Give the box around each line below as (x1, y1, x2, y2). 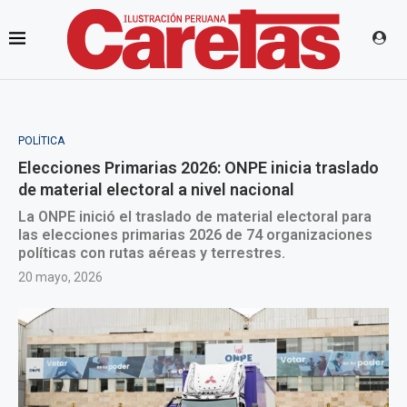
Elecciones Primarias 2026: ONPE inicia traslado (18, 158, 379, 177)
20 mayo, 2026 (18, 270, 103, 284)
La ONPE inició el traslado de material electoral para (18, 208, 372, 225)
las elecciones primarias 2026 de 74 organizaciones (18, 226, 372, 243)
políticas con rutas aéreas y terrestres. (18, 244, 285, 262)
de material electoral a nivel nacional (18, 180, 294, 199)
